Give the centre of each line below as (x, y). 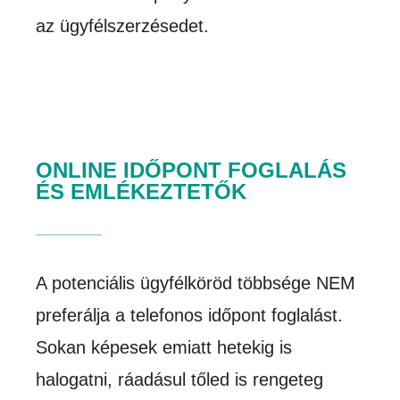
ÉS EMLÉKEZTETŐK (142, 191)
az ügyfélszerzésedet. (123, 25)
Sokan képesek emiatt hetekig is (164, 347)
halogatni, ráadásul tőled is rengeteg (180, 379)
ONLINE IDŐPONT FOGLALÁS (192, 170)
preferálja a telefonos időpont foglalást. (190, 315)
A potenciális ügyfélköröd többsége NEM (196, 283)
